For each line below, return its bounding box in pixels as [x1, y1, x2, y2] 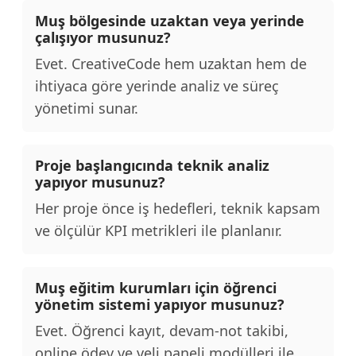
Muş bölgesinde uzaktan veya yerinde [35, 11, 304, 30]
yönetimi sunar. [35, 99, 138, 118]
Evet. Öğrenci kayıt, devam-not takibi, [35, 321, 288, 340]
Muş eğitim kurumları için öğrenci [35, 278, 277, 297]
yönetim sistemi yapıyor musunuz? [35, 295, 284, 314]
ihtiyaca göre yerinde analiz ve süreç [35, 76, 279, 95]
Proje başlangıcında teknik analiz [35, 156, 269, 175]
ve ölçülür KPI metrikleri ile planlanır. [35, 221, 282, 240]
